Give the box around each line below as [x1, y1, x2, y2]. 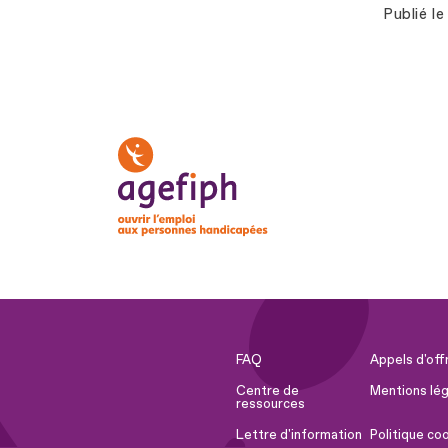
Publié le [383, 4, 445, 24]
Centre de [236, 382, 299, 399]
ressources [236, 395, 305, 412]
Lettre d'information [236, 426, 362, 443]
